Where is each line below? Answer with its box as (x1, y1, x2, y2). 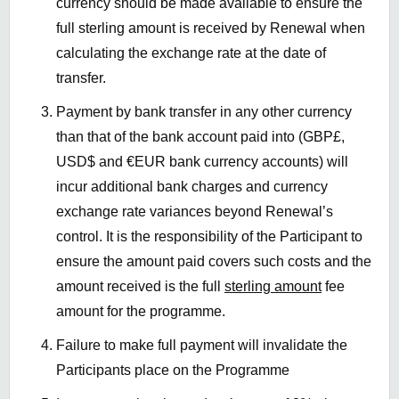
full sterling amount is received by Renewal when (56, 20, 365, 37)
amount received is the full (56, 279, 224, 295)
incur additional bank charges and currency (56, 179, 328, 195)
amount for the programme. (56, 304, 225, 320)
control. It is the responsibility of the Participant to (56, 229, 362, 245)
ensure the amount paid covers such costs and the (56, 254, 371, 270)
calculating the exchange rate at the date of (56, 45, 326, 61)
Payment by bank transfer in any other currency (56, 104, 352, 120)
